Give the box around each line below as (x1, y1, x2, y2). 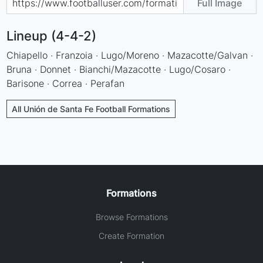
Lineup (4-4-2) (6, 28, 97, 43)
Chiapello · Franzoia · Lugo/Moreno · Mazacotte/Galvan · (6, 49, 254, 61)
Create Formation (99, 230, 164, 241)
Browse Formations (95, 211, 168, 222)
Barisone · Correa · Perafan (6, 77, 125, 89)
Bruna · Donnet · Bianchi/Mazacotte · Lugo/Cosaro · (6, 63, 231, 75)
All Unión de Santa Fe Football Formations (12, 103, 171, 114)
